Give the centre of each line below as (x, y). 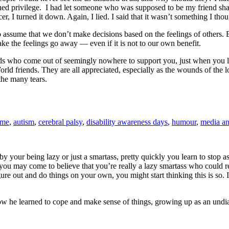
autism (24, 122)
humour (184, 122)
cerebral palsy (60, 122)
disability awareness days (127, 122)
